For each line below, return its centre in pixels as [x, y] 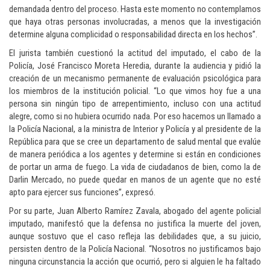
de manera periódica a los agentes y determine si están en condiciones [135, 155]
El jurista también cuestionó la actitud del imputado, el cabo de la [135, 53]
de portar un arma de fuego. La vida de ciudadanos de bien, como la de [135, 167]
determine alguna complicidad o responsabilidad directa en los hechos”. [133, 35]
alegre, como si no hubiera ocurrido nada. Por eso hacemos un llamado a [135, 117]
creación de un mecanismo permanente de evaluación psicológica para [135, 79]
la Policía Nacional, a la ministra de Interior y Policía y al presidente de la [135, 129]
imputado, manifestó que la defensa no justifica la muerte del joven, [135, 224]
